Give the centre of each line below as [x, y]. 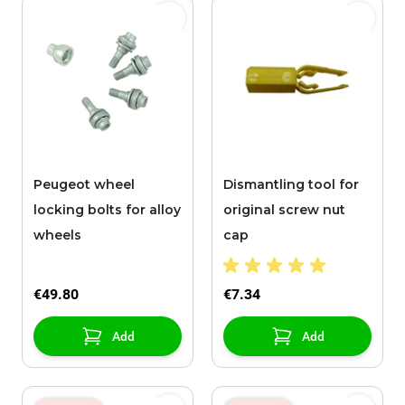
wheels [57, 235]
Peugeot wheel [84, 185]
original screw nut [284, 210]
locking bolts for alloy [107, 210]
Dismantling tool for [291, 185]
